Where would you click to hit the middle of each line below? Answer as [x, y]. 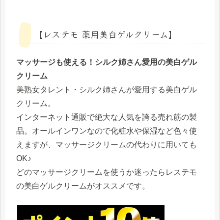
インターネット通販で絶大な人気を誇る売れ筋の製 [107, 117]
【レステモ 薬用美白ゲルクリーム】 [106, 34]
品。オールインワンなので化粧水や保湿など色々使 [107, 131]
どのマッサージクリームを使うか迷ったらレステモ [107, 172]
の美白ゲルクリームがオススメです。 [83, 186]
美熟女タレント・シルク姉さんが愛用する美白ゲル [107, 90]
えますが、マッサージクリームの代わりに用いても [107, 145]
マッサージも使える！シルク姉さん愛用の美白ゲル [107, 62]
